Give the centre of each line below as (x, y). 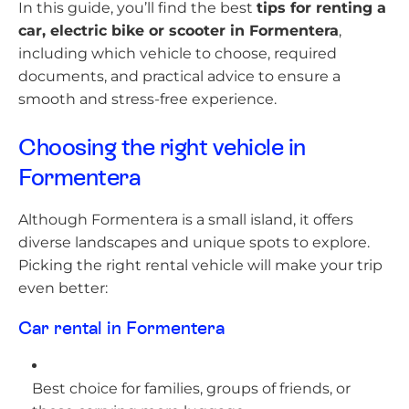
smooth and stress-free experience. (147, 99)
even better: (63, 288)
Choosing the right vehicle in (162, 148)
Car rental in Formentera (121, 329)
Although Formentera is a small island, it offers (186, 220)
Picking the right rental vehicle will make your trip (200, 265)
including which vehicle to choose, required (178, 53)
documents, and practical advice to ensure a (179, 76)
